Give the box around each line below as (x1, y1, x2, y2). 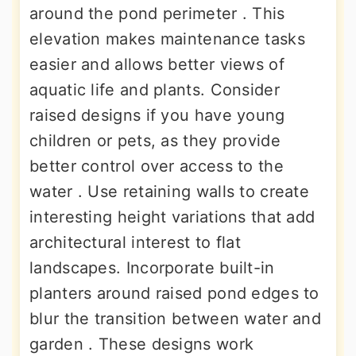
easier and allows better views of (29, 55, 284, 75)
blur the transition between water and (29, 309, 322, 329)
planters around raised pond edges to (29, 284, 319, 304)
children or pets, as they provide (29, 131, 281, 151)
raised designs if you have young (29, 106, 285, 126)
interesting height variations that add (29, 207, 315, 227)
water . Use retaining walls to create (29, 182, 310, 202)
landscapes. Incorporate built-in (29, 258, 275, 278)
